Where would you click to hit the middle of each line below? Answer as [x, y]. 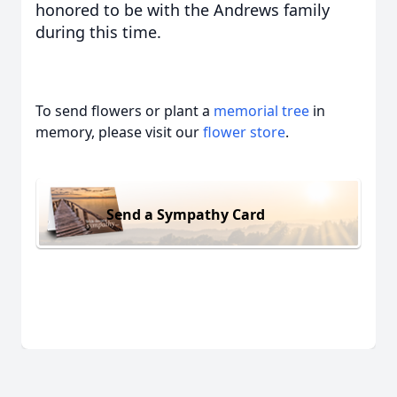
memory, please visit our [119, 132]
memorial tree [261, 111]
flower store [244, 132]
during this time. [101, 32]
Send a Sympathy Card [186, 214]
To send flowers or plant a [125, 111]
